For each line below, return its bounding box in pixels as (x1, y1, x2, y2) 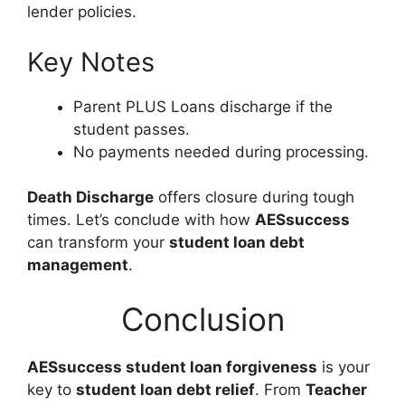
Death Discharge (27, 188, 154, 207)
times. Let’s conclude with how (27, 211, 255, 230)
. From (255, 380, 306, 399)
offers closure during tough (154, 188, 354, 207)
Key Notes (27, 45, 155, 78)
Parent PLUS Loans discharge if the (73, 97, 333, 116)
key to (27, 380, 76, 399)
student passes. (73, 119, 190, 138)
